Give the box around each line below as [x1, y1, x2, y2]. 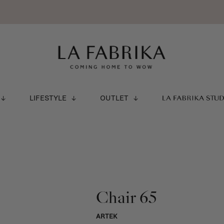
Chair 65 [95, 186, 157, 208]
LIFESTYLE [29, 94, 66, 102]
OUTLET [99, 94, 128, 102]
